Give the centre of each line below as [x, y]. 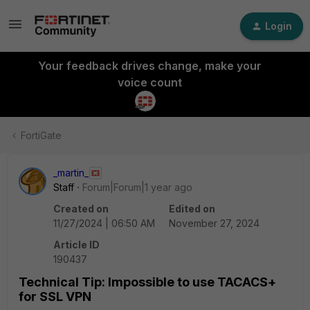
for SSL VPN [55, 297]
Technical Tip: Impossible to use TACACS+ [147, 282]
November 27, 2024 [214, 223]
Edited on [192, 209]
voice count [149, 82]
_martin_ [71, 173]
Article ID [76, 245]
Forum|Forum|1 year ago [137, 187]
